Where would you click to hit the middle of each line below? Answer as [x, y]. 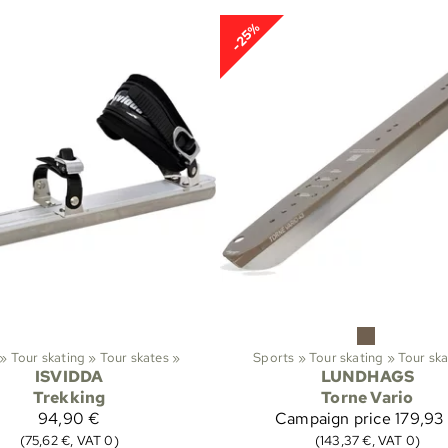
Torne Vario [367, 397]
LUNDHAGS [367, 376]
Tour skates [134, 356]
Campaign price [333, 418]
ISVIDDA [69, 376]
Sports [274, 356]
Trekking [69, 397]
